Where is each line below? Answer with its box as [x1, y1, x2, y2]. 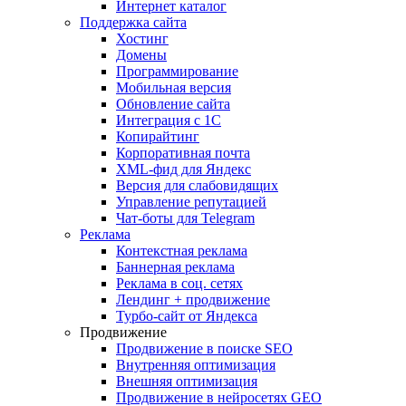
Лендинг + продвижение [116, 292, 270, 307]
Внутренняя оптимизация [116, 357, 275, 372]
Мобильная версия [116, 80, 231, 95]
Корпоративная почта [116, 145, 250, 160]
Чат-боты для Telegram [116, 210, 255, 226]
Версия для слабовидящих [116, 178, 278, 193]
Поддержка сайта [80, 14, 187, 30]
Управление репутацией [116, 194, 266, 209]
